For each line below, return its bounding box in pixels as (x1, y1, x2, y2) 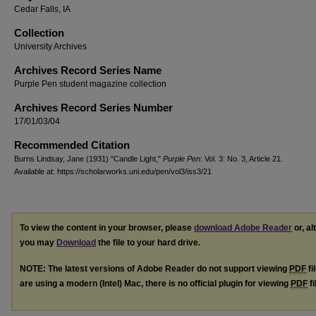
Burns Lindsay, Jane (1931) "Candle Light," (14, 154, 163, 163)
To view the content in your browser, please (20, 223, 194, 233)
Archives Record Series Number (14, 102, 173, 114)
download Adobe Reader (194, 223, 292, 233)
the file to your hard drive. (96, 238, 200, 248)
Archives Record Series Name (14, 64, 162, 76)
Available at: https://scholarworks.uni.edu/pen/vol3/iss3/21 (14, 167, 212, 176)
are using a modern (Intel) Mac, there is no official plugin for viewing (20, 278, 291, 288)
